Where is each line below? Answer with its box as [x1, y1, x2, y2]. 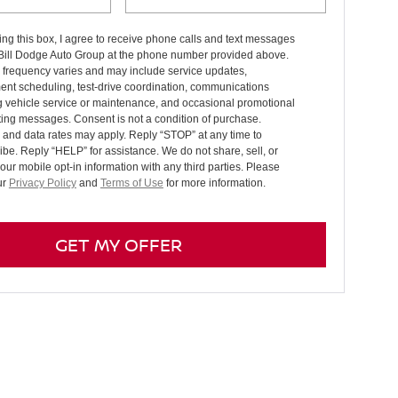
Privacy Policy [8, 177, 76, 189]
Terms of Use [99, 177, 163, 189]
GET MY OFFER [54, 232, 182, 257]
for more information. [163, 177, 266, 189]
